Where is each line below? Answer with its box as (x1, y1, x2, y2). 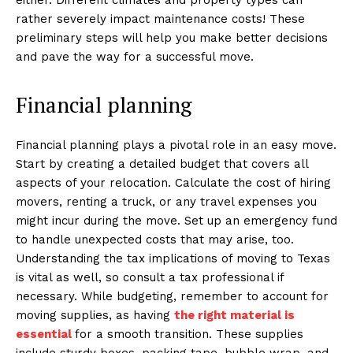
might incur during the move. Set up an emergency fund (16, 213, 337, 228)
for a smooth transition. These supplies (75, 326, 303, 341)
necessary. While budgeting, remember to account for (16, 288, 329, 303)
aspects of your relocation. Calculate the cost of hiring (16, 175, 331, 190)
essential (16, 326, 72, 341)
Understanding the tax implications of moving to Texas (16, 251, 330, 266)
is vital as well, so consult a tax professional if (16, 269, 284, 284)
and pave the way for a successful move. (16, 49, 254, 64)
